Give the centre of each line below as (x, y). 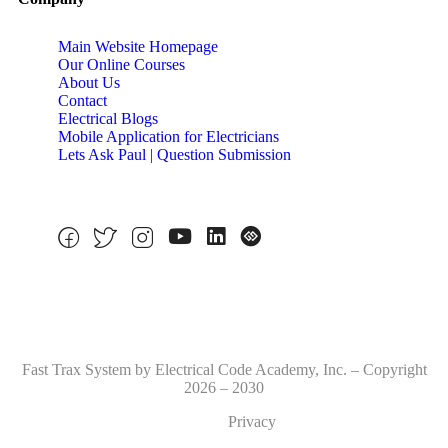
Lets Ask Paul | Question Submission (174, 154)
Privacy (251, 421)
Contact (82, 100)
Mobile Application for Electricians (168, 136)
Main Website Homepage (138, 46)
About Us (89, 82)
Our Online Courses (121, 64)
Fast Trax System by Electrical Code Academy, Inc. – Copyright (224, 369)
